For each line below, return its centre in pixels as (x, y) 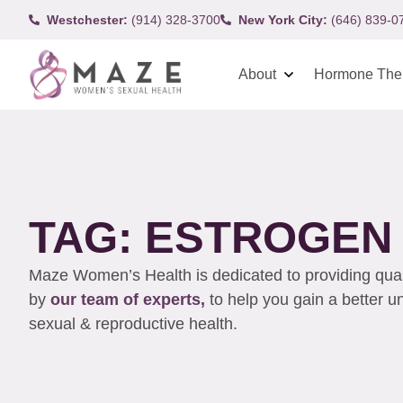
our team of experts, (130, 299)
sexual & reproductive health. (135, 323)
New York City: (283, 19)
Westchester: (87, 19)
